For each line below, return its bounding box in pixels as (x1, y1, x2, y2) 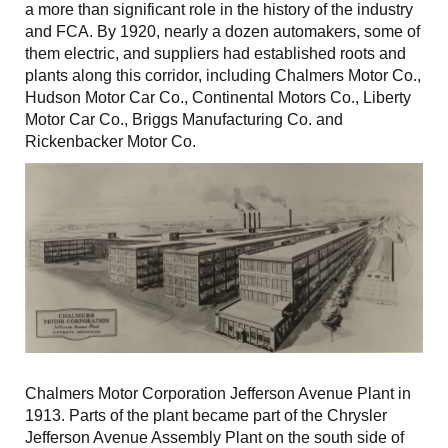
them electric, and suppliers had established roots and (25, 44, 406, 62)
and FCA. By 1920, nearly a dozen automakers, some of (25, 22, 420, 40)
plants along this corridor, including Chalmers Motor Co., (25, 66, 421, 84)
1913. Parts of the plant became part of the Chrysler (25, 406, 387, 424)
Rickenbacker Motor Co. (25, 132, 196, 150)
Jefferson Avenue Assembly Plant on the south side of (25, 428, 404, 446)
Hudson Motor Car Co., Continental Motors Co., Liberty (25, 88, 411, 106)
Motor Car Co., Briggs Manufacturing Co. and (25, 110, 343, 128)
